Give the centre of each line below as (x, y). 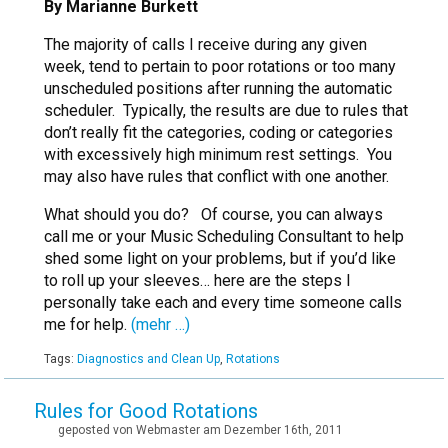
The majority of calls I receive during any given (205, 45)
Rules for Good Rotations (146, 411)
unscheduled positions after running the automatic (218, 89)
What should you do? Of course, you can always (213, 215)
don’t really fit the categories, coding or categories (218, 133)
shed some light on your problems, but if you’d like (220, 259)
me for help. (87, 325)
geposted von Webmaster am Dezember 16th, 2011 (200, 430)
